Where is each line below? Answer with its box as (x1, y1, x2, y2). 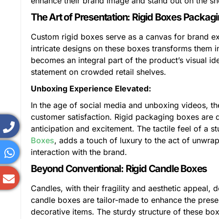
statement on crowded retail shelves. (31, 67, 166, 77)
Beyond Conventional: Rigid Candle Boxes (31, 163, 207, 175)
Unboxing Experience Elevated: (31, 84, 151, 93)
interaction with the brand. (31, 147, 127, 157)
